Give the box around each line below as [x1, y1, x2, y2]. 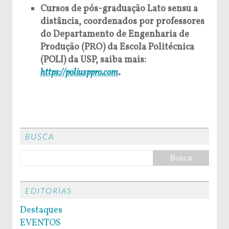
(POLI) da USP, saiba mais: [40, 53, 146, 66]
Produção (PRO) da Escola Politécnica [40, 40, 194, 54]
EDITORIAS [25, 185, 72, 195]
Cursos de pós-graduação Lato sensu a [40, 2, 198, 15]
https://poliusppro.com [40, 66, 118, 79]
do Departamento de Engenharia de [40, 28, 189, 41]
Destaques [20, 204, 62, 217]
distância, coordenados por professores [40, 15, 204, 28]
